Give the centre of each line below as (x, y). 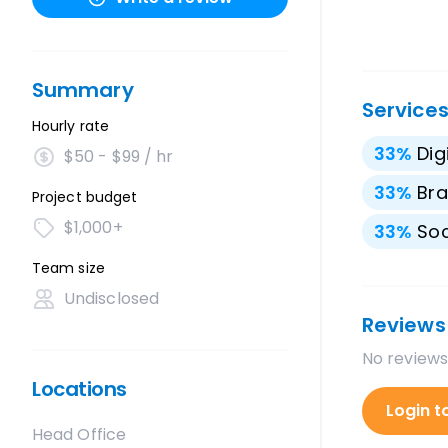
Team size (68, 268)
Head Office (79, 434)
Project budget (85, 197)
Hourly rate (70, 126)
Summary (83, 90)
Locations (79, 389)
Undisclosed (111, 298)
